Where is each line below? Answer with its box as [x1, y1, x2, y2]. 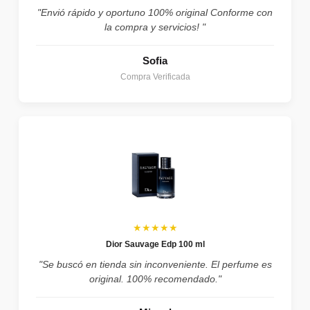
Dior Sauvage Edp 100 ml [105, 239, 205, 249]
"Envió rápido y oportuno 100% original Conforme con [37, 6, 273, 18]
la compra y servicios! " [104, 21, 206, 33]
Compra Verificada [120, 71, 190, 82]
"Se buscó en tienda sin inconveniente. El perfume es [38, 258, 272, 270]
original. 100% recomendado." [89, 273, 221, 284]
